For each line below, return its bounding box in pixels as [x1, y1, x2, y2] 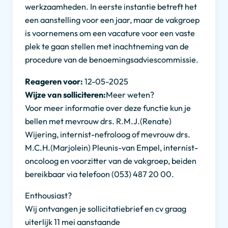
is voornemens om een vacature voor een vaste [25, 28, 195, 39]
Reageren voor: [25, 76, 83, 87]
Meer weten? [106, 89, 155, 100]
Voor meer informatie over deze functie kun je [25, 102, 191, 113]
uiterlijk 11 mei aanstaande [25, 216, 121, 227]
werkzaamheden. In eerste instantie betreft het [25, 2, 197, 12]
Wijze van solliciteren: [25, 89, 106, 100]
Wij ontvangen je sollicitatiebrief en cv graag [25, 203, 187, 214]
